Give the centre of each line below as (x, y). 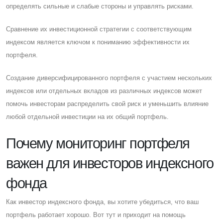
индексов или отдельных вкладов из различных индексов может (104, 91)
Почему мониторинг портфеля (98, 143)
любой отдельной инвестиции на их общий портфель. (87, 116)
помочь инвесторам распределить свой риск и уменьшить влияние (107, 104)
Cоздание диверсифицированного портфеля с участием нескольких (109, 78)
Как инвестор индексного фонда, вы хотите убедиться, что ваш (102, 202)
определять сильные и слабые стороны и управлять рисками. (100, 6)
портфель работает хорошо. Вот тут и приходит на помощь (96, 215)
